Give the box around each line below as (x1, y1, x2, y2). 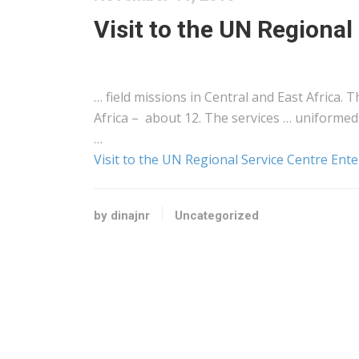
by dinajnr (94, 208, 150, 223)
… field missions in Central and (94, 88, 277, 106)
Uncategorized (175, 208, 259, 223)
